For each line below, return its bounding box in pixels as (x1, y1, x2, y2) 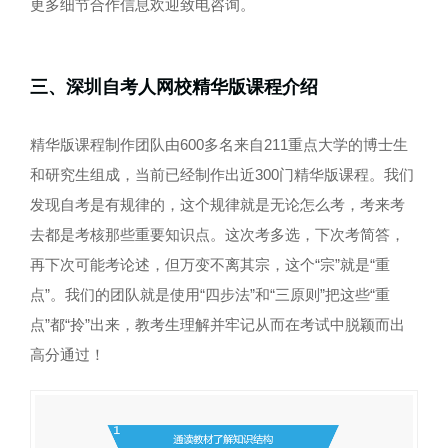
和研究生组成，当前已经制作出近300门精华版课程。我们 (30, 165, 414, 183)
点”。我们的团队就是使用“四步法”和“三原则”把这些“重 (30, 285, 390, 303)
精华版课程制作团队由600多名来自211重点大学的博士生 (30, 135, 408, 153)
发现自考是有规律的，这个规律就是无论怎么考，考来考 (30, 195, 405, 213)
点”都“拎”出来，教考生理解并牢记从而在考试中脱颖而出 (30, 315, 405, 333)
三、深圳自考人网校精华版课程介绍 (30, 76, 318, 97)
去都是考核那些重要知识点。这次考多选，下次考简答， (30, 225, 405, 243)
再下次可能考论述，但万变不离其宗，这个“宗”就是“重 (30, 255, 390, 273)
